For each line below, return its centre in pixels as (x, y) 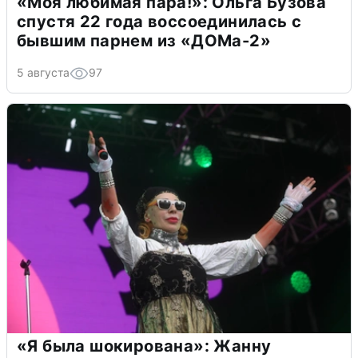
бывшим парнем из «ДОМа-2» (144, 40)
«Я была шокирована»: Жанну (144, 346)
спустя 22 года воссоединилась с (159, 21)
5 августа (43, 72)
